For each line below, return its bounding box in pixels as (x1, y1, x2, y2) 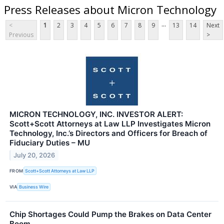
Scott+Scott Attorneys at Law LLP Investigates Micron (9, 119, 210, 129)
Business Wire (19, 184, 49, 190)
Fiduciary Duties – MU (9, 138, 90, 148)
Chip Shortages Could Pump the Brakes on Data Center (9, 209, 211, 219)
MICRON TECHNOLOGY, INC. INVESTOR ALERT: (9, 109, 183, 119)
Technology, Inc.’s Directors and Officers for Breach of (9, 128, 207, 138)
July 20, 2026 (13, 151, 55, 159)
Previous (9, 30, 33, 39)
